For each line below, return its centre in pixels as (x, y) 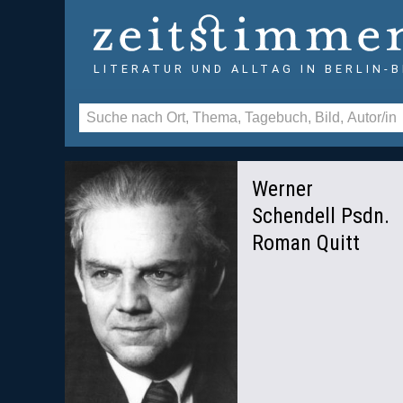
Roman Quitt (306, 243)
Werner (282, 189)
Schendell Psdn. (321, 216)
